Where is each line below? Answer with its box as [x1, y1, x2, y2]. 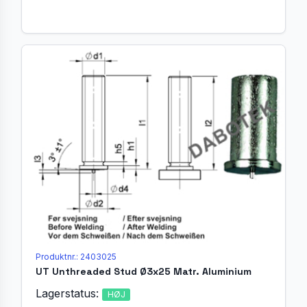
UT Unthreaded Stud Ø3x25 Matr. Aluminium [36, 265, 251, 278]
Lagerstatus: [36, 286, 102, 301]
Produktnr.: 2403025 [36, 251, 116, 262]
